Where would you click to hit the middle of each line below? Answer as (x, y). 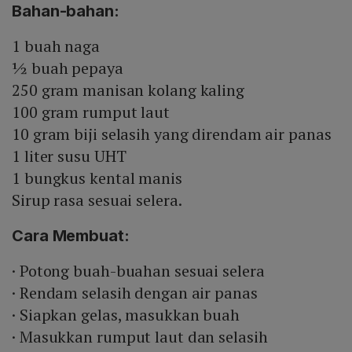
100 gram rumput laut (91, 112)
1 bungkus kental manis (97, 178)
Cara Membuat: (71, 236)
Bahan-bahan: (66, 11)
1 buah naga (56, 46)
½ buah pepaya (68, 68)
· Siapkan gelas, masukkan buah (126, 315)
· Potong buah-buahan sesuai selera (138, 271)
